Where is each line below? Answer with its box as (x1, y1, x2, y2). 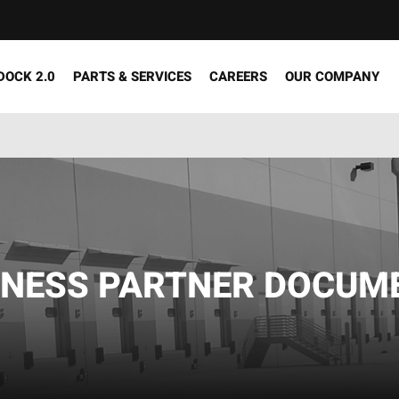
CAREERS (209, 67, 267, 86)
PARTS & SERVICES (73, 67, 191, 86)
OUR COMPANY (285, 67, 379, 86)
